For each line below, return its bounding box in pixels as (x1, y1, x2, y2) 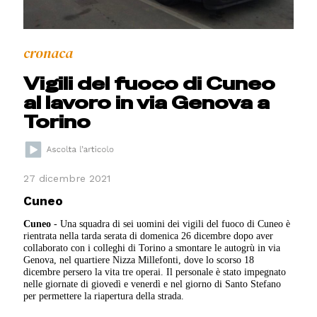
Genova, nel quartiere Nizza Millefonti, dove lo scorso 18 (23, 254, 255, 266)
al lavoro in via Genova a (23, 91, 270, 114)
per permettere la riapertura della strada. (23, 290, 185, 302)
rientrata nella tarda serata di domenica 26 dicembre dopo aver (23, 230, 274, 242)
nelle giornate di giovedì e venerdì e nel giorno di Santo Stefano (23, 278, 282, 290)
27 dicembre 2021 (23, 172, 111, 184)
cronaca (23, 42, 74, 63)
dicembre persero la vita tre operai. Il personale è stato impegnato (23, 266, 287, 278)
